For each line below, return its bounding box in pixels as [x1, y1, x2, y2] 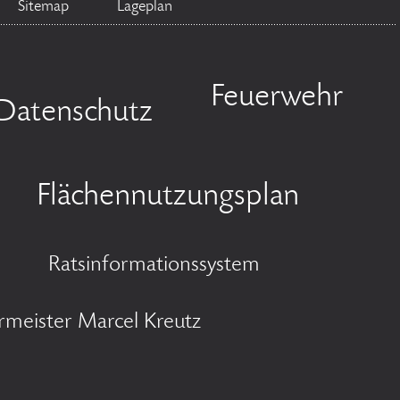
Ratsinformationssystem [48, 254, 260, 277]
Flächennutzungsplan [37, 181, 299, 213]
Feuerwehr [211, 82, 343, 114]
